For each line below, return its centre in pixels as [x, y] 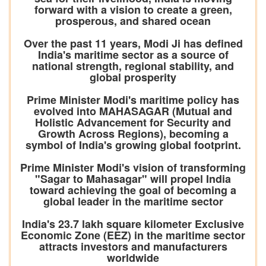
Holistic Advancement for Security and [133, 123]
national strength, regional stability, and [133, 66]
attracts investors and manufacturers [133, 247]
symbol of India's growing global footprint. [133, 145]
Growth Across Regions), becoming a [133, 134]
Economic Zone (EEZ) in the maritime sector [133, 235]
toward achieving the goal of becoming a [133, 190]
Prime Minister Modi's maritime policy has [133, 100]
